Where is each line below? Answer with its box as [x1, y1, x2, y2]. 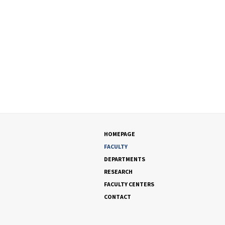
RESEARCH [104, 168, 133, 175]
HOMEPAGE [104, 130, 135, 138]
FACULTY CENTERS [104, 180, 154, 188]
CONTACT [104, 193, 131, 200]
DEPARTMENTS [104, 155, 145, 163]
